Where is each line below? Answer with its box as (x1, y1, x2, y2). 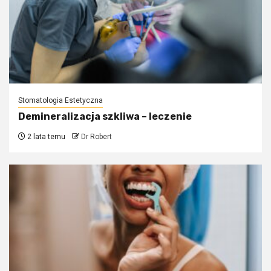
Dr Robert (81, 132, 112, 141)
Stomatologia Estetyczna (18, 96, 103, 105)
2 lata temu (25, 132, 65, 141)
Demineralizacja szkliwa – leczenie (18, 110, 192, 122)
